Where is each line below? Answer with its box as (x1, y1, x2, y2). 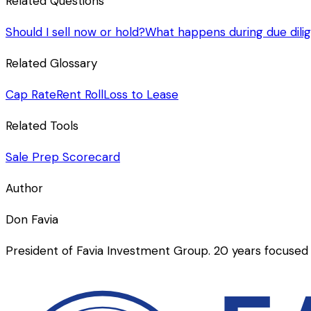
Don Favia (6, 211, 58, 227)
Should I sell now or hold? (6, 24, 145, 40)
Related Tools (6, 117, 78, 133)
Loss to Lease (103, 86, 178, 102)
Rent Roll (56, 86, 103, 102)
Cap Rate (6, 86, 56, 102)
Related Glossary (6, 55, 97, 71)
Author (6, 180, 43, 196)
